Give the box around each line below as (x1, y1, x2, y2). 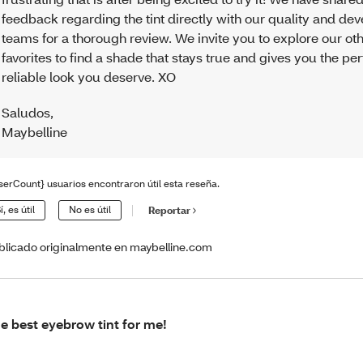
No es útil (69, 203, 112, 216)
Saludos (2, 104, 51, 122)
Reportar (148, 204, 191, 217)
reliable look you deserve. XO (2, 68, 177, 86)
